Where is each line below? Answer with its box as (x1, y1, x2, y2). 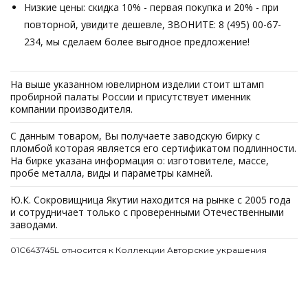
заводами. (10, 218, 58, 231)
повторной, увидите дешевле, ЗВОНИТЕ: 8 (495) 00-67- (24, 18, 281, 31)
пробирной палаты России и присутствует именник (10, 90, 251, 103)
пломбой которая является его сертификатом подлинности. (10, 142, 296, 155)
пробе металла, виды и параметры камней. (10, 166, 212, 179)
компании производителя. (10, 102, 133, 115)
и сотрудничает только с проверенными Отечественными (10, 206, 284, 219)
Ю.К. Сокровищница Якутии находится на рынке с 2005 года (10, 193, 291, 206)
